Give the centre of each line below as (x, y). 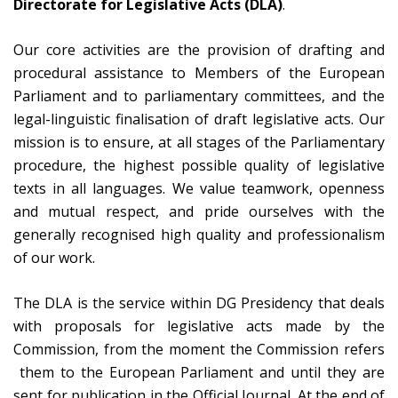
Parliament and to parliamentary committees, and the (199, 96)
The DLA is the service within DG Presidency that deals (199, 303)
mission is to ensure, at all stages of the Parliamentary (199, 142)
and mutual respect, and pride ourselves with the (199, 211)
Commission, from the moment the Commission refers (199, 349)
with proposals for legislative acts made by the (199, 326)
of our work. (54, 258)
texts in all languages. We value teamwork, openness (199, 188)
